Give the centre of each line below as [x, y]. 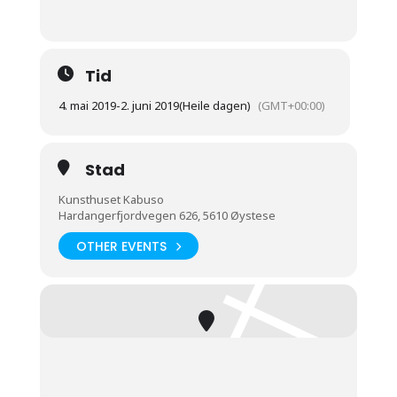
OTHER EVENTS [121, 246]
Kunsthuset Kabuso [111, 200]
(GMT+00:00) [291, 106]
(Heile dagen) [214, 106]
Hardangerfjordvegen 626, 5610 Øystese [167, 216]
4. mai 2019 [87, 106]
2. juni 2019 [149, 106]
